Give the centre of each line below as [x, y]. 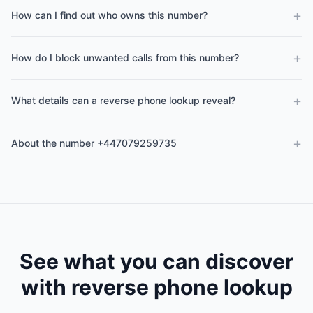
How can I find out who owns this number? [109, 15]
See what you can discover [156, 261]
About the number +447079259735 [94, 143]
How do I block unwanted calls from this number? [125, 58]
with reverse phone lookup [156, 287]
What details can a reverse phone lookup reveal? [123, 100]
